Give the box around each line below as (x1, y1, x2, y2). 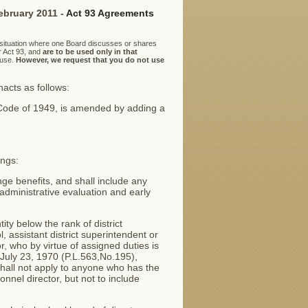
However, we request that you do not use (15, 56, 164, 64)
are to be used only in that (42, 47, 137, 56)
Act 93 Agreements (65, 8, 154, 19)
